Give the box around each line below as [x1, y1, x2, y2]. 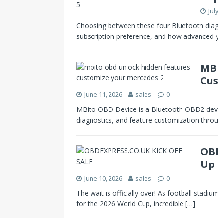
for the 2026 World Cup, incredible [76, 199, 185, 208]
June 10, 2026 [84, 173, 122, 182]
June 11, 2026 [84, 90, 122, 99]
